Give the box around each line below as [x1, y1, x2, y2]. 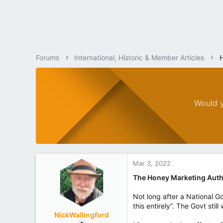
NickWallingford [54, 211, 109, 219]
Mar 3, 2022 [133, 159, 171, 167]
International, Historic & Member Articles [74, 53, 205, 62]
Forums [36, 53, 59, 62]
